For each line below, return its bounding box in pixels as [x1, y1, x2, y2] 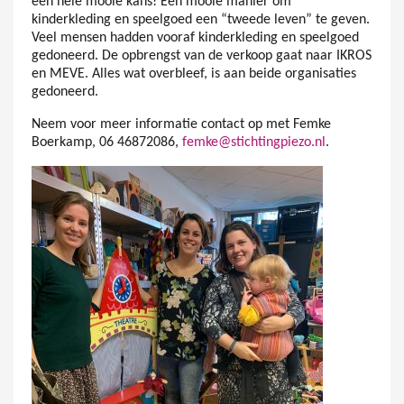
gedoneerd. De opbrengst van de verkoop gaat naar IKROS [32, 48, 372, 63]
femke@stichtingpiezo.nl [182, 134, 326, 150]
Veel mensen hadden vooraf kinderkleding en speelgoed [32, 30, 359, 45]
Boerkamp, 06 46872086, [32, 134, 182, 150]
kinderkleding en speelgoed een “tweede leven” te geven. [32, 12, 370, 27]
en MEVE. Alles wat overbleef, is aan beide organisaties [32, 66, 356, 81]
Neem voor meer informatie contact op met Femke [32, 116, 331, 132]
